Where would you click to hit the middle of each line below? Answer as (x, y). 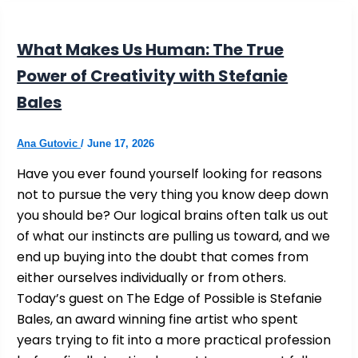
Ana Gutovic (49, 143)
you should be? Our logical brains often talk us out (173, 215)
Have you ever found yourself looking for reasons (170, 173)
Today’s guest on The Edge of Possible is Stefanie (170, 298)
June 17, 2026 (121, 143)
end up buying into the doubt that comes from (163, 257)
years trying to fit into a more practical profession (174, 340)
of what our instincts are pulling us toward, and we (174, 236)
